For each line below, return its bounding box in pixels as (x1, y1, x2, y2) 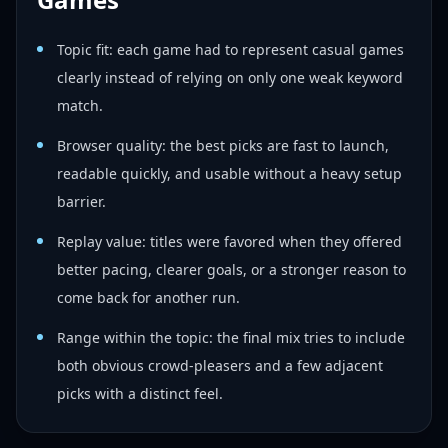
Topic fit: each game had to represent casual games (57, 40, 404, 59)
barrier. (57, 192, 106, 211)
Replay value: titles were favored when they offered (57, 232, 402, 251)
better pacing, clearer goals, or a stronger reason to (57, 260, 406, 279)
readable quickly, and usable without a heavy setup (57, 164, 402, 183)
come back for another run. (57, 288, 240, 307)
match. (57, 96, 103, 115)
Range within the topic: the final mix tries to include (57, 328, 405, 347)
